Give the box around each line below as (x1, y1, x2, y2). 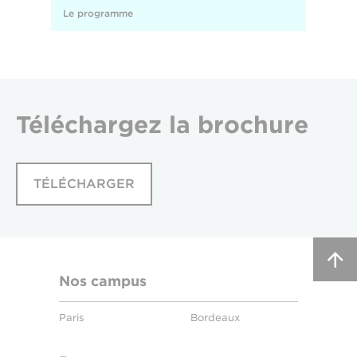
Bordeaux (190, 312, 240, 324)
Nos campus (59, 273, 147, 289)
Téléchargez (16, 110, 169, 139)
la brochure (169, 110, 308, 139)
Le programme (63, 7, 133, 19)
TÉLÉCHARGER (33, 176, 135, 191)
